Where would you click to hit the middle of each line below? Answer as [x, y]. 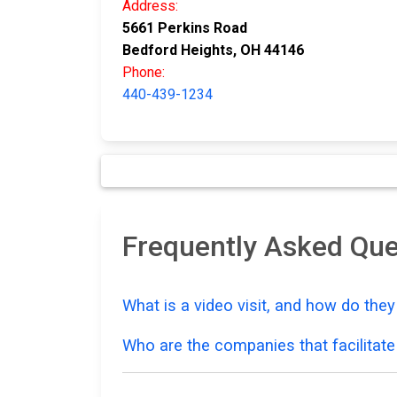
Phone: [144, 73]
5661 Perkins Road [185, 28]
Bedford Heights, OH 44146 [213, 51]
